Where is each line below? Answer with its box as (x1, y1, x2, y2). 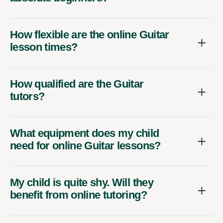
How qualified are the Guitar (10, 78, 144, 91)
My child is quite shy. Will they (10, 176, 153, 189)
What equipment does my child (10, 127, 159, 140)
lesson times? (10, 41, 78, 54)
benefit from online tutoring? (10, 189, 147, 202)
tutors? (10, 90, 45, 103)
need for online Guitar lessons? (10, 139, 161, 152)
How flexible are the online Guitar (10, 28, 169, 41)
